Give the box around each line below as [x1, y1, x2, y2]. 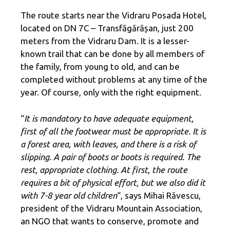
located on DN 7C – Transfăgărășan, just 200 [21, 23, 194, 33]
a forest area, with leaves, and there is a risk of [21, 139, 196, 149]
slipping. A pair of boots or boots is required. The [21, 151, 200, 162]
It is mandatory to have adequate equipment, [24, 113, 194, 123]
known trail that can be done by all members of [21, 49, 204, 59]
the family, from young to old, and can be [21, 62, 180, 72]
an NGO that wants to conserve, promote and [21, 216, 199, 226]
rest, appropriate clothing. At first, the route [21, 164, 187, 175]
